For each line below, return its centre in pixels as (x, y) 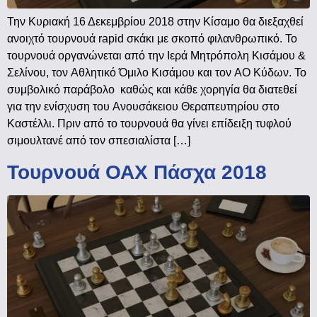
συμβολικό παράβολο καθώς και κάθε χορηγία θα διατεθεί (152, 90)
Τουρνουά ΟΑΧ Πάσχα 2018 (137, 173)
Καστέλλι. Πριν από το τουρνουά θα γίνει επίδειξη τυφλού (149, 124)
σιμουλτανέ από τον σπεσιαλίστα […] (99, 141)
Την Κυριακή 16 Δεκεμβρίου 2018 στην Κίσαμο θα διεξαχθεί (155, 22)
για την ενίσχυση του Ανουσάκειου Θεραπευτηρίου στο (143, 107)
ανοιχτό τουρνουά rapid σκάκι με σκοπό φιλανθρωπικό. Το (152, 39)
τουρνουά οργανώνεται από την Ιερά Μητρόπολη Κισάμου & (156, 56)
